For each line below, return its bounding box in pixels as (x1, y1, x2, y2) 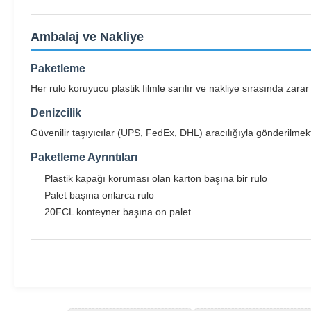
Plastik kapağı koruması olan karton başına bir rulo (44, 173, 267, 184)
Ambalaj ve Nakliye (31, 30, 144, 44)
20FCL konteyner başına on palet (44, 206, 191, 217)
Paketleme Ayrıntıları (31, 151, 137, 163)
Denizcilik (31, 107, 81, 119)
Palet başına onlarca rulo (44, 190, 154, 201)
